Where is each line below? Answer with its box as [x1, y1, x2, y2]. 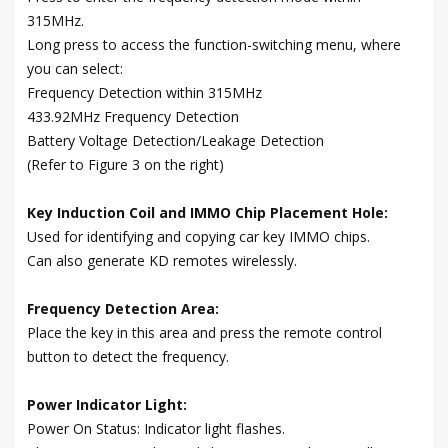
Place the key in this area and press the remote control [27, 322, 382, 342]
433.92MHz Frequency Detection [27, 106, 239, 126]
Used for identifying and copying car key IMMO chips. [27, 226, 370, 246]
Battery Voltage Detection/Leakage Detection [27, 130, 324, 150]
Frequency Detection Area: [27, 298, 219, 318]
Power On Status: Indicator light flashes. [27, 418, 285, 438]
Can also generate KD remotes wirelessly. [27, 250, 297, 270]
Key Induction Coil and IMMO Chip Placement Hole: [27, 202, 388, 222]
